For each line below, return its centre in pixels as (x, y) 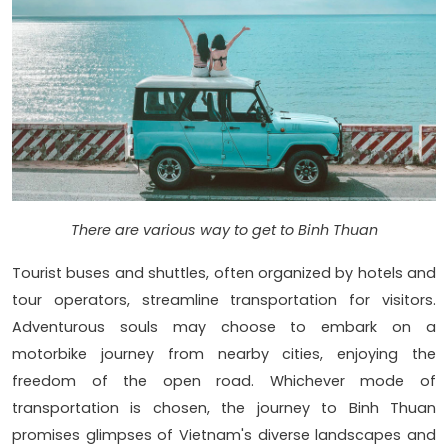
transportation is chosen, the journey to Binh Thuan (224, 407)
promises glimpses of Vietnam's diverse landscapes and (224, 434)
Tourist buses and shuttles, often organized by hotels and (224, 272)
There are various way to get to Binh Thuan (224, 229)
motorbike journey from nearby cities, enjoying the (224, 353)
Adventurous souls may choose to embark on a (224, 326)
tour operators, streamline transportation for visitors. (224, 299)
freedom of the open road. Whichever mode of (224, 380)
